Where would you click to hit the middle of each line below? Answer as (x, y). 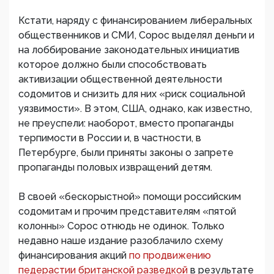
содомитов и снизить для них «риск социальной (132, 94)
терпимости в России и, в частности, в (110, 138)
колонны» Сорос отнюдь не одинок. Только (121, 226)
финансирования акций (74, 256)
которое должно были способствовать (113, 65)
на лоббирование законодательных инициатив (129, 50)
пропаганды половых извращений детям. (115, 168)
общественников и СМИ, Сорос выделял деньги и (136, 35)
